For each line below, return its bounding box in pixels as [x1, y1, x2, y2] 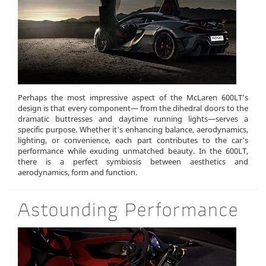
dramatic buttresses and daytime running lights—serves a [18, 113, 248, 124]
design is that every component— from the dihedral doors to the [18, 102, 248, 113]
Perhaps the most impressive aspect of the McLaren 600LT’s [18, 91, 248, 103]
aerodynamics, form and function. [18, 166, 137, 178]
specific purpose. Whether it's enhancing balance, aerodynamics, [18, 123, 248, 135]
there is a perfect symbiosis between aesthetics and [18, 156, 248, 167]
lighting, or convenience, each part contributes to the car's [18, 134, 248, 145]
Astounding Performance [18, 202, 239, 221]
